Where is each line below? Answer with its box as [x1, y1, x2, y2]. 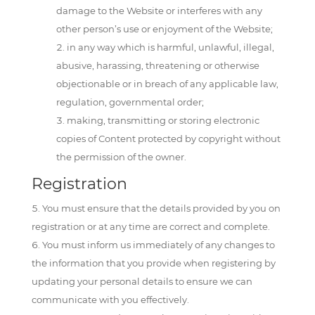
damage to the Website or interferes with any [56, 5, 262, 16]
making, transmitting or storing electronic [66, 115, 259, 126]
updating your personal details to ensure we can [31, 276, 252, 287]
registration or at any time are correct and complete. [31, 221, 270, 232]
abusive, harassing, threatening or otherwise [56, 60, 259, 71]
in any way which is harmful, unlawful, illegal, [66, 41, 274, 53]
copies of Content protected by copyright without [56, 133, 281, 144]
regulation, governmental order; [56, 96, 204, 108]
